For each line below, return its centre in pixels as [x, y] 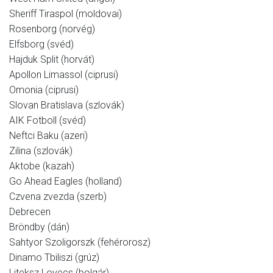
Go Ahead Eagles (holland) [66, 182]
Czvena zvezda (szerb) [58, 197]
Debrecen [30, 212]
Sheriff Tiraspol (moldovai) [66, 14]
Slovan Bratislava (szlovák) [67, 105]
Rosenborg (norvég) [52, 29]
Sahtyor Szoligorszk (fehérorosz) [80, 243]
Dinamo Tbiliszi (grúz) [54, 258]
